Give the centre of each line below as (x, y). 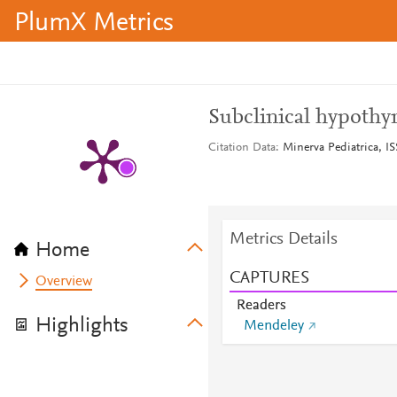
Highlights (82, 326)
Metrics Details (283, 239)
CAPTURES (269, 278)
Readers (261, 306)
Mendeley (273, 326)
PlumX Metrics (94, 24)
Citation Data (241, 148)
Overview (64, 282)
